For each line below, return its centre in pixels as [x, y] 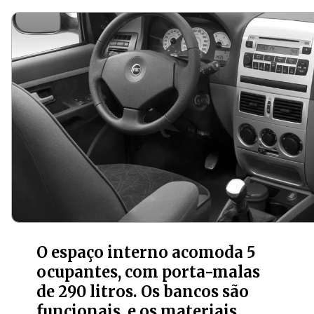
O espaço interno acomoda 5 [146, 252]
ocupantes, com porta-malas [149, 272]
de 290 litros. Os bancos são [143, 292]
